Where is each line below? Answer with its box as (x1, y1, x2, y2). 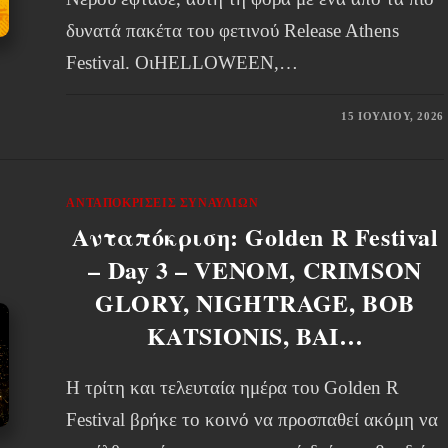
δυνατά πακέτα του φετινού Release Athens (66, 20, 400, 41)
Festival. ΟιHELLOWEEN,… (66, 52, 299, 73)
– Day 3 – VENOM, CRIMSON (88, 252, 422, 287)
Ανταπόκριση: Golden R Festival (71, 219, 439, 254)
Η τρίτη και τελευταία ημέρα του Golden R (66, 377, 400, 398)
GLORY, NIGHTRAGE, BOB (95, 285, 415, 320)
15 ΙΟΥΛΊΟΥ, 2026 (341, 110, 444, 122)
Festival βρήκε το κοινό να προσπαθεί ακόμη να (66, 409, 439, 430)
